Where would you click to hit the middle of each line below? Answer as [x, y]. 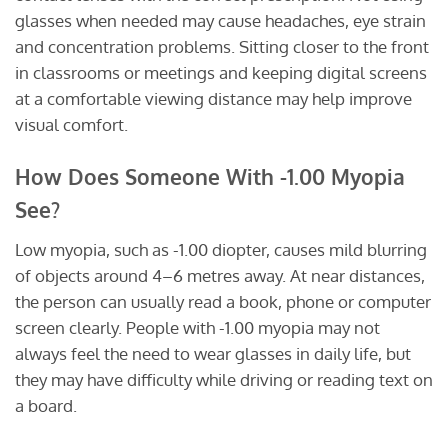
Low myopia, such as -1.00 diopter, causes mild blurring [221, 249]
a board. [46, 405]
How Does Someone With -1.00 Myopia [210, 177]
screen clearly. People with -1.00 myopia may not [197, 327]
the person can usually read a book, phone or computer [223, 301]
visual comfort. [71, 125]
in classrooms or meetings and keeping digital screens [221, 73]
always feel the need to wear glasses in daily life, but [213, 353]
